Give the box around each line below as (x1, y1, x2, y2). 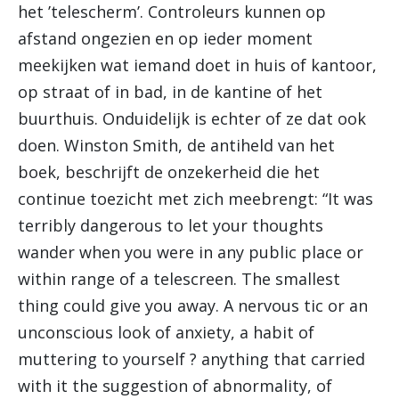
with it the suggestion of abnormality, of (18, 375, 332, 396)
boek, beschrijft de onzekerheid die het (18, 161, 320, 183)
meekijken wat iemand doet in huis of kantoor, (18, 54, 377, 76)
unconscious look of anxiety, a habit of (18, 322, 314, 343)
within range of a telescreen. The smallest (18, 268, 340, 289)
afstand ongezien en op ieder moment (18, 28, 313, 49)
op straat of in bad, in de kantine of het (18, 81, 322, 102)
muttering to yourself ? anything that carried (18, 348, 365, 370)
